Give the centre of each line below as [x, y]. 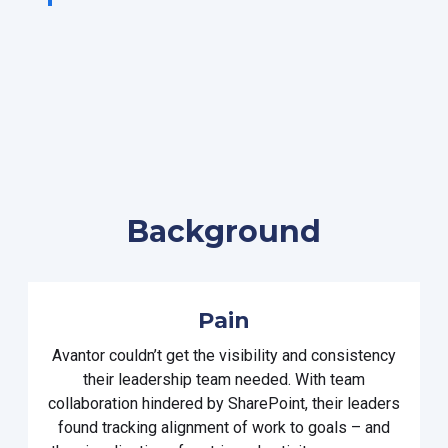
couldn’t [135, 355]
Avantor [80, 355]
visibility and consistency [307, 355]
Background [224, 231]
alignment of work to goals [252, 427]
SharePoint [266, 403]
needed [261, 379]
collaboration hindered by [136, 403]
